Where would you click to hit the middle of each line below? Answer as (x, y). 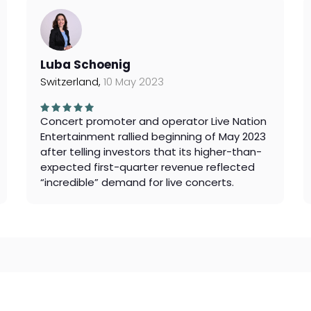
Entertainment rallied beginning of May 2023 (153, 136)
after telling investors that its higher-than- (151, 152)
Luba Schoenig (86, 65)
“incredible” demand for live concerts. (137, 182)
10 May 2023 (134, 82)
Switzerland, (72, 82)
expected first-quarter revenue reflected (148, 167)
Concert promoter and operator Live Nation (154, 121)
